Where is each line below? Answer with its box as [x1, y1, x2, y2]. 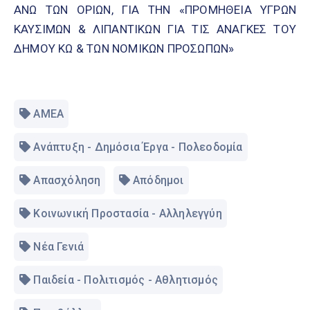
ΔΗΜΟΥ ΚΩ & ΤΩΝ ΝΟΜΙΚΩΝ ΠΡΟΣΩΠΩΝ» [14, 42, 235, 56]
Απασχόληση [33, 174, 101, 188]
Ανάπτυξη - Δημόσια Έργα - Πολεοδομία [33, 140, 243, 154]
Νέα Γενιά [33, 240, 84, 254]
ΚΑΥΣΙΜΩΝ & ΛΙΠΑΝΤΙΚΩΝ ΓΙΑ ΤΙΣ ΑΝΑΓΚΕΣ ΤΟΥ [14, 22, 296, 37]
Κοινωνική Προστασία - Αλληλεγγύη [33, 207, 222, 221]
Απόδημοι [133, 174, 184, 188]
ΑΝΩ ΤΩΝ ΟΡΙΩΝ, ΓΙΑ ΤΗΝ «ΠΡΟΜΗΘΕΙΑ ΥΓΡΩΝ [14, 3, 296, 17]
